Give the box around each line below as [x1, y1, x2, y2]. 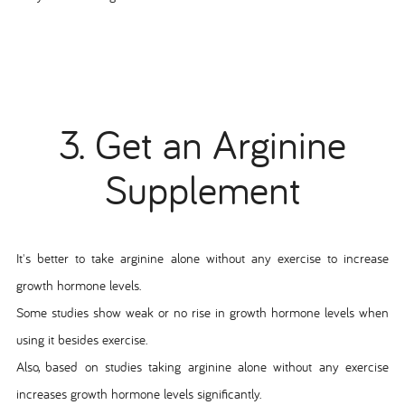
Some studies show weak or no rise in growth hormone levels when [15, 303, 390, 321]
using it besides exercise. [15, 330, 147, 348]
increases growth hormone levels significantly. [15, 384, 261, 402]
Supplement [104, 163, 301, 215]
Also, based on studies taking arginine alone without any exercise [15, 357, 390, 375]
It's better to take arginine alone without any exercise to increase [15, 249, 390, 267]
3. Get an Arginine [59, 118, 346, 170]
